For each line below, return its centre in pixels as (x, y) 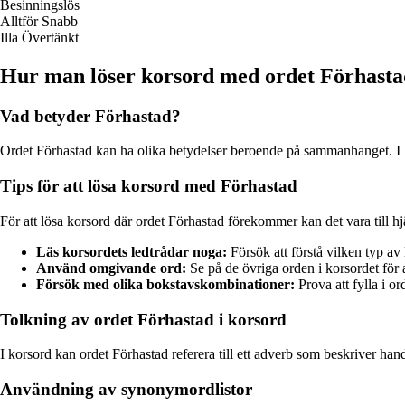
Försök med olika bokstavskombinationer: (165, 284)
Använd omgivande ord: (111, 268)
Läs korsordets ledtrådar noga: (132, 251)
